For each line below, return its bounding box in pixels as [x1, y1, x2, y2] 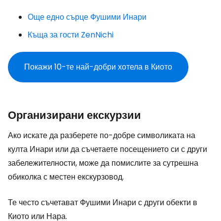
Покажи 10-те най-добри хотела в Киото [24, 61, 172, 73]
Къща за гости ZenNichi [28, 29, 113, 41]
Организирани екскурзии [8, 108, 141, 123]
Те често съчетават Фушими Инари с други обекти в [8, 197, 197, 209]
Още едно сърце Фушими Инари [28, 11, 147, 23]
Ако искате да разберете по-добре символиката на [8, 130, 195, 142]
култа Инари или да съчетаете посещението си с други [8, 144, 207, 155]
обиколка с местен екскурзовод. [8, 171, 124, 183]
